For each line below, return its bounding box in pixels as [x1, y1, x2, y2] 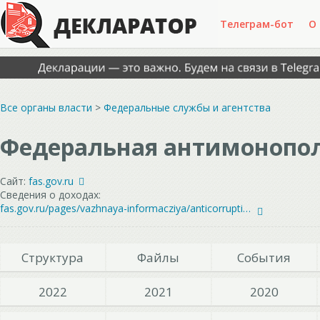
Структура [21, 249, 84, 266]
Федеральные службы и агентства [104, 101, 271, 114]
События [237, 249, 291, 266]
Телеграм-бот [220, 17, 294, 31]
